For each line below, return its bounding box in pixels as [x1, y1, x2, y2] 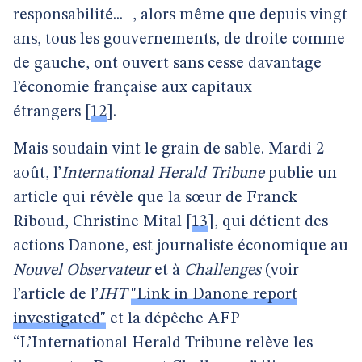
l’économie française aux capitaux [13, 80, 252, 96]
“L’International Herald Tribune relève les [13, 335, 313, 351]
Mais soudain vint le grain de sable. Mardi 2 [13, 141, 324, 158]
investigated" [13, 311, 106, 327]
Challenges [184, 263, 261, 279]
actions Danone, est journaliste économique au [13, 238, 348, 255]
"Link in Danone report [131, 287, 297, 303]
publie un [264, 166, 337, 182]
